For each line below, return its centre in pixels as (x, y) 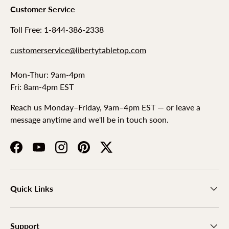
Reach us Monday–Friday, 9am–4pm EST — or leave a (105, 107)
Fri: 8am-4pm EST (42, 87)
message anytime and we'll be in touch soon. (89, 120)
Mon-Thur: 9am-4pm (48, 75)
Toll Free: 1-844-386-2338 (57, 30)
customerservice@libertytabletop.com (78, 50)
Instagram (78, 152)
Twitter (118, 152)
